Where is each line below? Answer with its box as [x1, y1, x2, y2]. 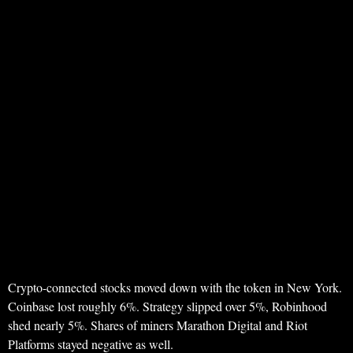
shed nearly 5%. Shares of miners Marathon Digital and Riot [8, 317, 307, 334]
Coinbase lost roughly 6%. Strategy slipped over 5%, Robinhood [8, 298, 327, 315]
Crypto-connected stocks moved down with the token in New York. [8, 279, 342, 296]
